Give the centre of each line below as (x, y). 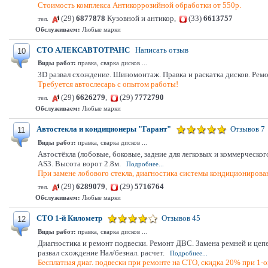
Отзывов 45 (181, 218)
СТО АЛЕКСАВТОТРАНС (83, 50)
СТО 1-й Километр (69, 218)
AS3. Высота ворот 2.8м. (79, 164)
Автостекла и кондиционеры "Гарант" (104, 129)
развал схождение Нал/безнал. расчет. (101, 253)
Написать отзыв (162, 50)
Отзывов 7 (248, 129)
